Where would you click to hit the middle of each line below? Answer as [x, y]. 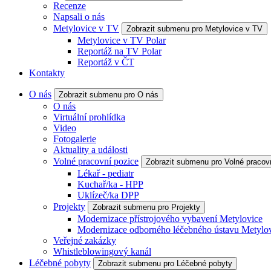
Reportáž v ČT [106, 62]
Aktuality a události [90, 150]
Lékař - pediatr [106, 173]
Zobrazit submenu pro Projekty [146, 207]
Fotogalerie [75, 139]
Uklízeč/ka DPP [108, 195]
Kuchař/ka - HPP [110, 184]
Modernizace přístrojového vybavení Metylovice [170, 219]
